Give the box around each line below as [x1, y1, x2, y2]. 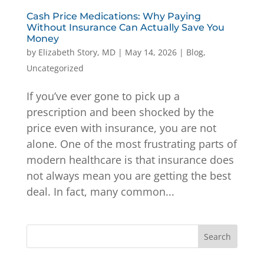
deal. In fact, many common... [26, 184, 174, 199]
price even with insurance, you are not [26, 120, 216, 135]
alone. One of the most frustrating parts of [26, 136, 237, 151]
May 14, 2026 [124, 46, 177, 58]
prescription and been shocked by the [26, 104, 214, 119]
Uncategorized [26, 62, 84, 74]
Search [204, 230, 232, 242]
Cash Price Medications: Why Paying [26, 10, 201, 22]
